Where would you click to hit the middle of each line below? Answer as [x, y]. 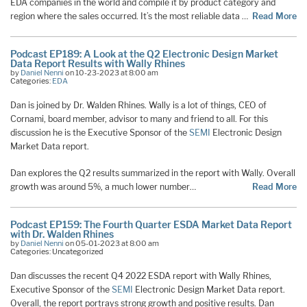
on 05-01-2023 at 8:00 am [111, 244]
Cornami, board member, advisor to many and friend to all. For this [139, 119]
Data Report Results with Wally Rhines [98, 64]
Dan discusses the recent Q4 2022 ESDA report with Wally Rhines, [141, 276]
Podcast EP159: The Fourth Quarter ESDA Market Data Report [151, 225]
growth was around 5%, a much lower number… [103, 187]
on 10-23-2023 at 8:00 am [111, 73]
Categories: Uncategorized [57, 252]
